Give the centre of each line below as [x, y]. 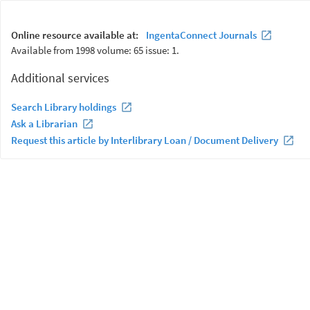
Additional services [60, 78]
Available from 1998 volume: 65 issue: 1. [95, 50]
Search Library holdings [64, 107]
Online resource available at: [76, 35]
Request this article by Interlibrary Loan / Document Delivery [145, 140]
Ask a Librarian [44, 124]
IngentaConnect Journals [201, 35]
